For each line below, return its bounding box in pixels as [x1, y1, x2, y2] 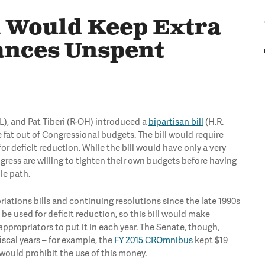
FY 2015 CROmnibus [114, 235, 193, 245]
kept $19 [193, 235, 228, 245]
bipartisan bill [148, 117, 203, 127]
